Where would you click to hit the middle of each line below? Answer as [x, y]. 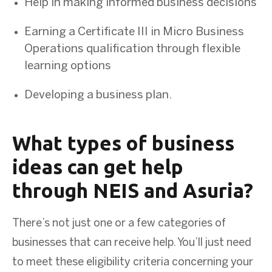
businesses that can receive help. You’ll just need [132, 243]
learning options [68, 66]
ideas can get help [98, 166]
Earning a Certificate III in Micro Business [134, 32]
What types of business [123, 143]
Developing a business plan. [98, 95]
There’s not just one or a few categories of [119, 223]
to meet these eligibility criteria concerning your [133, 262]
